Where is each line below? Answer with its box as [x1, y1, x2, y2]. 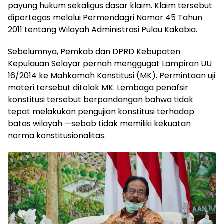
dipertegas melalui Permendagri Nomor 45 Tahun [8, 12, 202, 23]
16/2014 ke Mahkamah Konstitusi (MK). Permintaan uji [8, 70, 215, 81]
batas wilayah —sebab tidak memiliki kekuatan [8, 118, 191, 129]
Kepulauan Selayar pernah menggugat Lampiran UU [8, 58, 212, 69]
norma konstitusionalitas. [8, 130, 106, 141]
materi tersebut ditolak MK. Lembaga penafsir [8, 82, 188, 93]
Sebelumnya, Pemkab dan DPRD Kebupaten [8, 46, 180, 57]
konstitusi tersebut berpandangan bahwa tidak [8, 94, 193, 105]
